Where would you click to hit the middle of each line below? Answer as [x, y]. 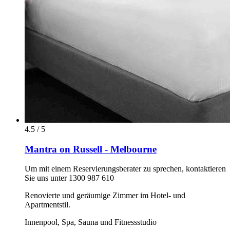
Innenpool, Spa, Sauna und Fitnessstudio [91, 222]
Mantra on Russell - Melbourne [91, 149]
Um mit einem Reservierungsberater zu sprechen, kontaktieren [125, 169]
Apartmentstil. [47, 205]
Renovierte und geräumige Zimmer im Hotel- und [105, 196]
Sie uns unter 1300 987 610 [69, 178]
